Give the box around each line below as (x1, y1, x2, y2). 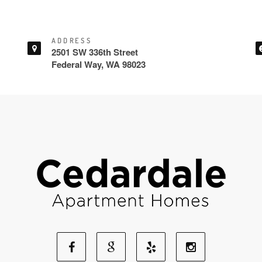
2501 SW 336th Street (51, 46, 138, 58)
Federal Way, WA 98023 (51, 58, 146, 71)
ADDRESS (51, 36, 92, 45)
